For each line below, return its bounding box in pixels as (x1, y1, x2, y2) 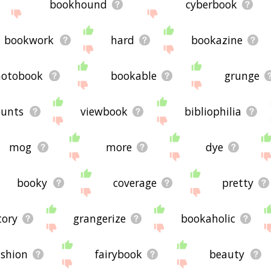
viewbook (80, 103, 128, 119)
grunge (224, 68, 260, 83)
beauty (209, 246, 245, 261)
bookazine (191, 32, 243, 47)
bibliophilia (184, 103, 241, 119)
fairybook (95, 246, 143, 261)
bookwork (4, 32, 54, 47)
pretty (221, 175, 253, 190)
